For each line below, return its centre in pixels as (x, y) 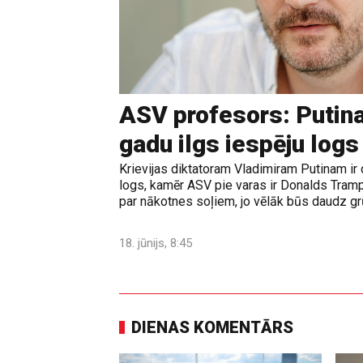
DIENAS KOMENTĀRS (212, 328)
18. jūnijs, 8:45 (156, 243)
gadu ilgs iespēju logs (239, 144)
